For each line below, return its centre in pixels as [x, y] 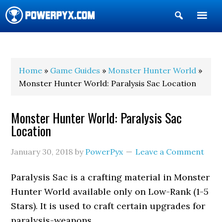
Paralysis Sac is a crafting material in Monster [111, 177]
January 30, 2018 [42, 152]
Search [199, 31]
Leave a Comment [170, 152]
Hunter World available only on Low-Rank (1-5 [110, 192]
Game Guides [75, 70]
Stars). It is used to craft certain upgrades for [108, 206]
